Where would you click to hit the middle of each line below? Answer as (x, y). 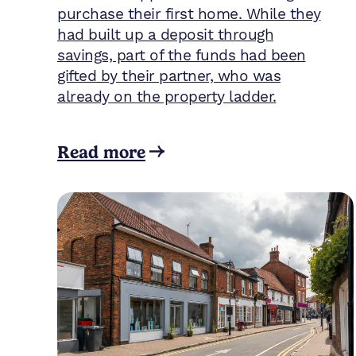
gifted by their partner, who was (169, 76)
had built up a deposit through (165, 35)
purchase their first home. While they (189, 14)
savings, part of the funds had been (182, 55)
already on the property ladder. (167, 97)
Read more (101, 151)
